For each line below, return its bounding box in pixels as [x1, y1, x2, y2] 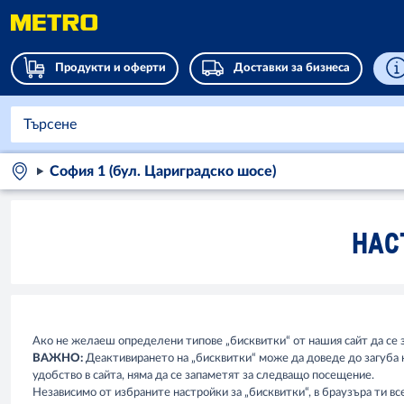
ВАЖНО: [32, 353, 86, 364]
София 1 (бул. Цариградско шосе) [49, 164, 276, 179]
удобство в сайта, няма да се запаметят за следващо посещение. [32, 370, 374, 381]
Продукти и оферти [55, 62, 166, 74]
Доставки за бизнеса [234, 62, 350, 74]
